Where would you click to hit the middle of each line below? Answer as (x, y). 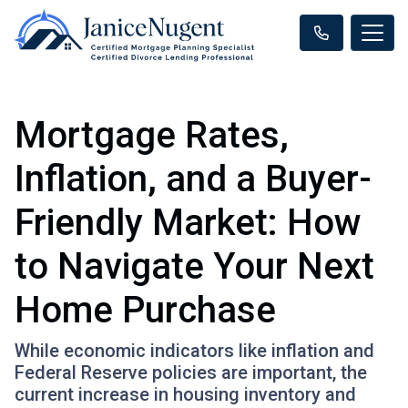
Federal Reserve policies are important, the (191, 372)
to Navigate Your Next (194, 266)
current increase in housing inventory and (185, 394)
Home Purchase (145, 310)
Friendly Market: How (188, 222)
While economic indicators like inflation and (194, 350)
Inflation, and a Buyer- (193, 178)
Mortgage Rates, (152, 135)
